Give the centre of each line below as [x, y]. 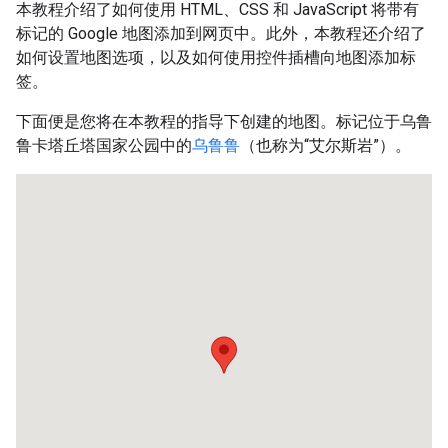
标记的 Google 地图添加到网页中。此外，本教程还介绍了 [221, 33]
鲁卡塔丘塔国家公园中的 [104, 145]
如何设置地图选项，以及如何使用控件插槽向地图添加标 [216, 57]
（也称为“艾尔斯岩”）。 [325, 145]
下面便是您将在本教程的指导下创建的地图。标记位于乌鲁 [224, 121]
